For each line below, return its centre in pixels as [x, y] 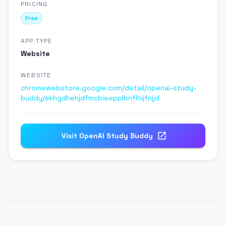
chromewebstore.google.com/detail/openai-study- [108, 88]
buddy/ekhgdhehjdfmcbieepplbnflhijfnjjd [90, 98]
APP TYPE [37, 41]
